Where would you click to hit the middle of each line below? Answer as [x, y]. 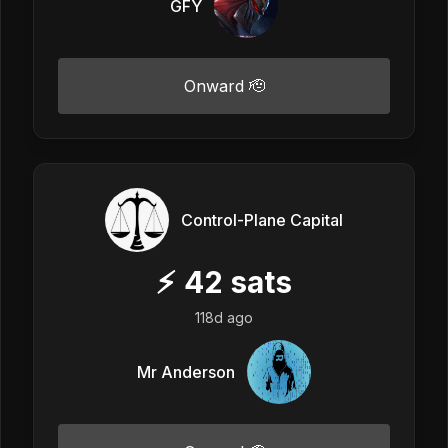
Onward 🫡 [224, 85]
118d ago [224, 317]
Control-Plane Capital [262, 219]
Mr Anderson [186, 371]
